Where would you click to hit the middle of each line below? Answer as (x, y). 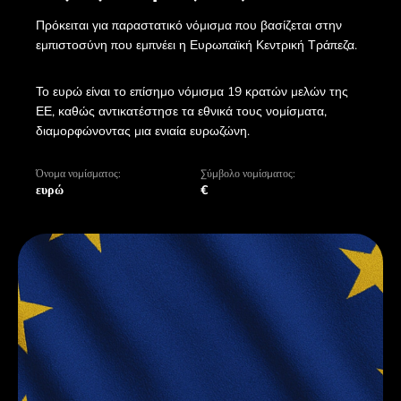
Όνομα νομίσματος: (78, 173)
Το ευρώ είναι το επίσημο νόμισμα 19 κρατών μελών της (192, 91)
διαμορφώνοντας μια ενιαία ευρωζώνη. (143, 131)
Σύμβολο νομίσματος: (248, 173)
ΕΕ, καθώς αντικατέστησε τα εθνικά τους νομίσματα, (181, 111)
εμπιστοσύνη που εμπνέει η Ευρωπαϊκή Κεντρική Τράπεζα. (196, 45)
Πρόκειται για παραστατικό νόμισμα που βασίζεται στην (189, 25)
